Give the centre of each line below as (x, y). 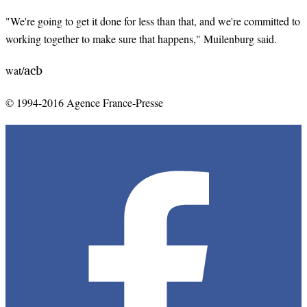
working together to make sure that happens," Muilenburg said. (141, 39)
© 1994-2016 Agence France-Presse (84, 102)
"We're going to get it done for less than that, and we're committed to (153, 21)
